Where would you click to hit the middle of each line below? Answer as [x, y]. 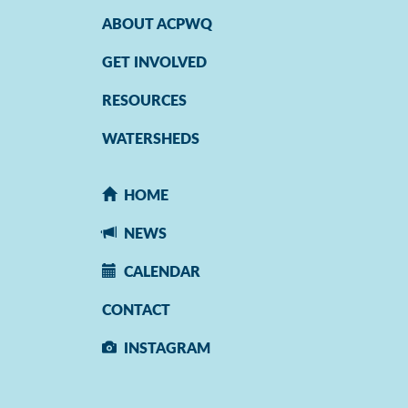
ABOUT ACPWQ [157, 25]
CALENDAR [162, 272]
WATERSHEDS [151, 139]
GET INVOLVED [154, 63]
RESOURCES [144, 101]
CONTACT [136, 311]
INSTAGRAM [167, 349]
